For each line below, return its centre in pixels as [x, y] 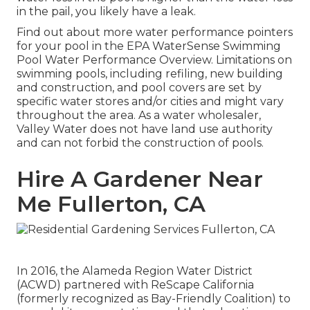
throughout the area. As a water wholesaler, [139, 116]
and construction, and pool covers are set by [139, 88]
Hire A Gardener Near [140, 179]
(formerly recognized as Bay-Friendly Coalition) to [154, 298]
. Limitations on [252, 60]
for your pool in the [72, 46]
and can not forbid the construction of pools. [140, 143]
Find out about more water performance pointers [155, 33]
